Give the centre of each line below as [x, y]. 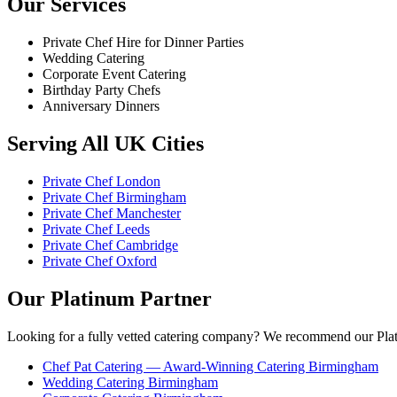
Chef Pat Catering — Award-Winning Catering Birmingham [210, 366]
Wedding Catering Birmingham [130, 382]
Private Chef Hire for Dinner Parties [143, 42]
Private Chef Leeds [96, 229]
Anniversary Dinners [101, 105]
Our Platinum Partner [109, 298]
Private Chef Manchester [112, 213]
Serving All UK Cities [105, 143]
